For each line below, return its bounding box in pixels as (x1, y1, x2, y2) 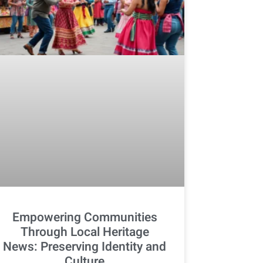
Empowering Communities (12, 208, 157, 227)
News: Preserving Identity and (3, 237, 167, 256)
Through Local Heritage (20, 222, 149, 241)
